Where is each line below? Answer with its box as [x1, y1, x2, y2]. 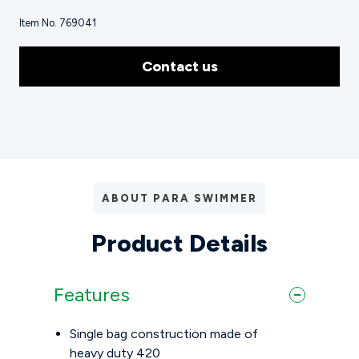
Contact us [141, 58, 218, 76]
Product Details [91, 228, 268, 259]
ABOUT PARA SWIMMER [102, 192, 257, 205]
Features [54, 283, 131, 307]
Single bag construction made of [70, 326, 259, 342]
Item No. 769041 [19, 17, 96, 30]
